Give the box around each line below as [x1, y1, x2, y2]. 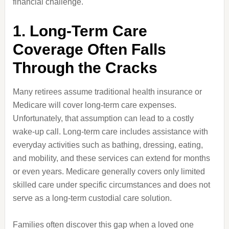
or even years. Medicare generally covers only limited [12, 167, 205, 176]
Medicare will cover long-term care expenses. [12, 101, 176, 109]
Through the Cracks [12, 59, 157, 76]
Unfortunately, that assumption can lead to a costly [12, 114, 194, 123]
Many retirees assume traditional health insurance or [12, 87, 202, 96]
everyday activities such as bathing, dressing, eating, [12, 141, 203, 149]
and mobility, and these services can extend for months [12, 154, 210, 163]
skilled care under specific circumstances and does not [12, 180, 210, 189]
